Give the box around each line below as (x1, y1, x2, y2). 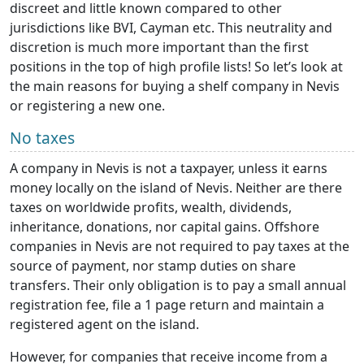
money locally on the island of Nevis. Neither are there (10, 179, 342, 197)
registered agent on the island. (10, 315, 199, 334)
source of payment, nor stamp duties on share (10, 257, 296, 275)
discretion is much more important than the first (10, 38, 309, 57)
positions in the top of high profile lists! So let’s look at (10, 58, 343, 76)
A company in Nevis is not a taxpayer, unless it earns (10, 159, 327, 178)
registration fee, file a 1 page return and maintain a (10, 296, 324, 314)
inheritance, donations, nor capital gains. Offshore (10, 218, 319, 236)
